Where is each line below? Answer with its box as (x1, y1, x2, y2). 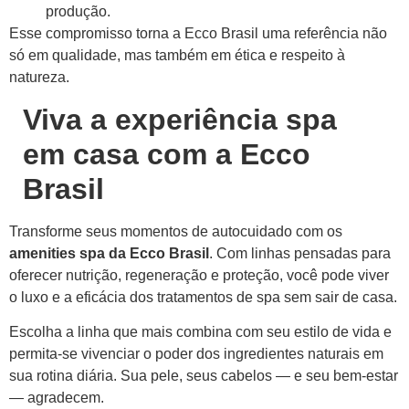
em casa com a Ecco (23, 137, 310, 171)
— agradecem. (9, 390, 104, 406)
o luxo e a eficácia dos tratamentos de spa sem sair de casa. (9, 288, 397, 305)
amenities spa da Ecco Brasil (9, 245, 209, 261)
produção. (46, 4, 110, 20)
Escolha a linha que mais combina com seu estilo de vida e (9, 324, 392, 341)
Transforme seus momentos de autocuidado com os (9, 223, 342, 239)
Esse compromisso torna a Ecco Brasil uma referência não (9, 26, 387, 42)
